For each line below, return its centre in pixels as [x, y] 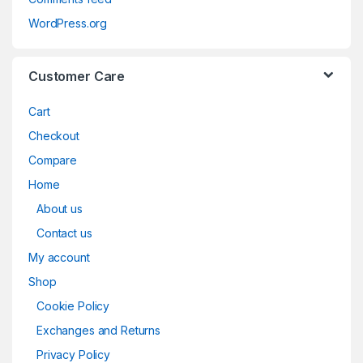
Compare [53, 160]
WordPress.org [68, 23]
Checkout [54, 136]
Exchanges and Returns [99, 331]
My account [59, 258]
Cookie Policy [73, 306]
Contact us [64, 233]
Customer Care [77, 77]
